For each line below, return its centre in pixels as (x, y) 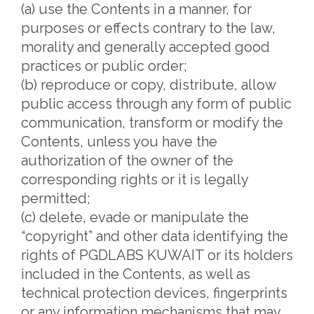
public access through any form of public (156, 104)
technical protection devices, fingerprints (154, 293)
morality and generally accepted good (145, 47)
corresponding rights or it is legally (135, 179)
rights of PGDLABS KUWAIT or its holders (157, 255)
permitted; (56, 198)
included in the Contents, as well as (136, 274)
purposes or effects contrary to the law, (148, 28)
